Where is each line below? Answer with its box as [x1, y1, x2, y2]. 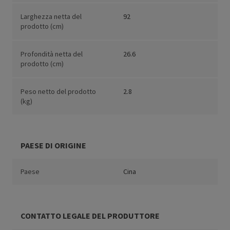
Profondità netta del [21, 49, 83, 59]
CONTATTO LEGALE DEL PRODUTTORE [21, 210, 160, 221]
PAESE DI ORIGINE [21, 140, 86, 151]
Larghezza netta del [21, 12, 82, 22]
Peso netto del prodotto [21, 87, 96, 97]
